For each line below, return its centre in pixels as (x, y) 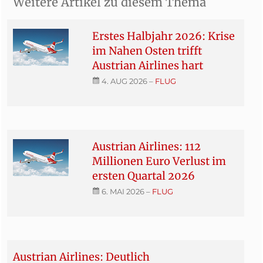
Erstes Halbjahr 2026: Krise (163, 36)
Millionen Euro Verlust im (159, 161)
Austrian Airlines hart (147, 65)
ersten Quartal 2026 (143, 176)
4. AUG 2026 (124, 81)
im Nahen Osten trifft (147, 50)
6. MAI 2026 (123, 191)
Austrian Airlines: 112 (146, 146)
